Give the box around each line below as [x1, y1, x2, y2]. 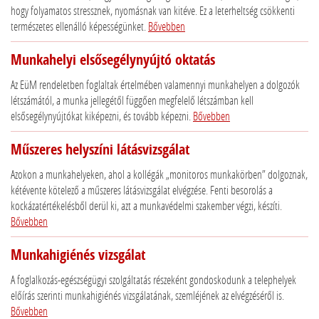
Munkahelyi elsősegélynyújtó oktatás [11, 50, 215, 70]
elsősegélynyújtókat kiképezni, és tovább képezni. [11, 108, 193, 124]
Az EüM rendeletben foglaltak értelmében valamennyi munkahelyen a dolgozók [11, 77, 300, 93]
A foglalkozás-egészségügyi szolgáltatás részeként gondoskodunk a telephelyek [11, 272, 296, 288]
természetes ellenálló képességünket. [11, 19, 148, 34]
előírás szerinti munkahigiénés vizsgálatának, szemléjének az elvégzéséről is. [11, 288, 284, 303]
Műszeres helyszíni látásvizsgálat [11, 140, 189, 159]
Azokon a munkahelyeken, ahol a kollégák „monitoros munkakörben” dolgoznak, [11, 167, 308, 182]
